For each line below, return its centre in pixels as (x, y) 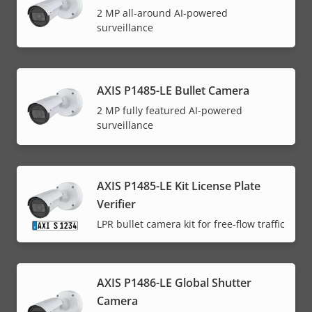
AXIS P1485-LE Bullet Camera (173, 90)
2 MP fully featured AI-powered (170, 110)
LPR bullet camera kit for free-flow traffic (191, 224)
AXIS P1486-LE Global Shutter (174, 283)
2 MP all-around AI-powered (162, 13)
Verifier (116, 204)
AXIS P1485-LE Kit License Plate (179, 186)
